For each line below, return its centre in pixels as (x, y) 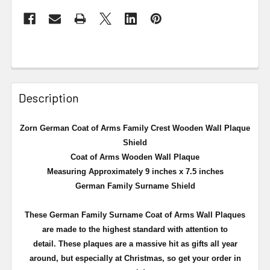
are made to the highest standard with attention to (135, 229)
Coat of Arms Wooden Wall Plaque (135, 157)
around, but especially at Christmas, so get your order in (135, 258)
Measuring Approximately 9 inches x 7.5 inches (135, 171)
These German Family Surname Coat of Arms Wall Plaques (135, 215)
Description (49, 97)
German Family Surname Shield (135, 186)
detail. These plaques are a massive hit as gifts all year (135, 243)
